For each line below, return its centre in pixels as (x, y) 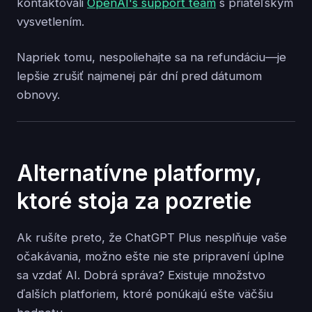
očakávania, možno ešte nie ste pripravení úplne (150, 257)
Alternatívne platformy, (139, 173)
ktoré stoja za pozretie (134, 201)
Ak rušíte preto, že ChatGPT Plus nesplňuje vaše (152, 238)
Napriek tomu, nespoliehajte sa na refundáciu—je (151, 57)
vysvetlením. (50, 21)
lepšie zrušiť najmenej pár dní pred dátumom (139, 76)
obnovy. (38, 94)
